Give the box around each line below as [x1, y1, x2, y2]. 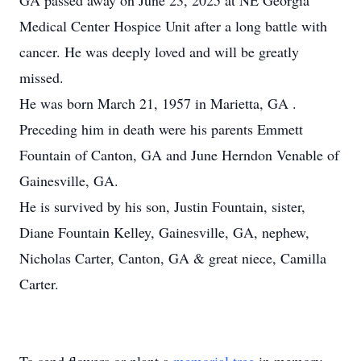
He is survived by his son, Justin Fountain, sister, [19, 197, 305, 216]
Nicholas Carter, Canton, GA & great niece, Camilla [19, 248, 326, 268]
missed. [19, 68, 64, 87]
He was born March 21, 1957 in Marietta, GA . [19, 93, 297, 113]
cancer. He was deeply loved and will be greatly [19, 42, 299, 61]
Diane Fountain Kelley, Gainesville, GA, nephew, [19, 222, 309, 242]
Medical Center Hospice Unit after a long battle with [19, 16, 327, 35]
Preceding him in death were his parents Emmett [19, 119, 303, 139]
